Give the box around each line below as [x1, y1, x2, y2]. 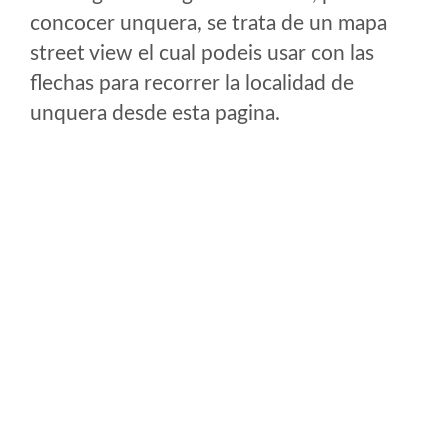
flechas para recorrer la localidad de [30, 73, 354, 94]
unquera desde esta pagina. [30, 103, 280, 124]
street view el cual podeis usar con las [30, 43, 374, 64]
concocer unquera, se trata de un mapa [30, 13, 387, 34]
